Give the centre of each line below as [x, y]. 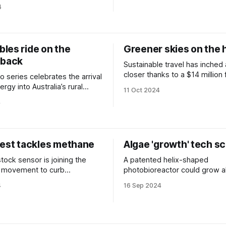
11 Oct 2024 [142, 90]
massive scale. [149, 180]
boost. [135, 85]
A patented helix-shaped [166, 160]
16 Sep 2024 [143, 185]
